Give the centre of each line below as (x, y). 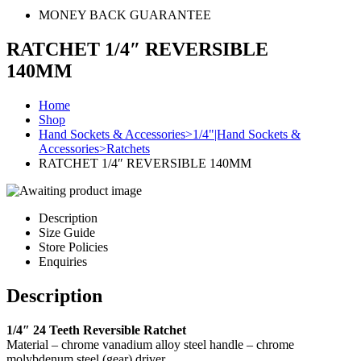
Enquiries (63, 261)
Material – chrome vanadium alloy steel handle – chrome (150, 344)
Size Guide (67, 232)
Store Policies (73, 247)
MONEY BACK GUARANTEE (125, 15)
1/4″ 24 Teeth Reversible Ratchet (96, 330)
